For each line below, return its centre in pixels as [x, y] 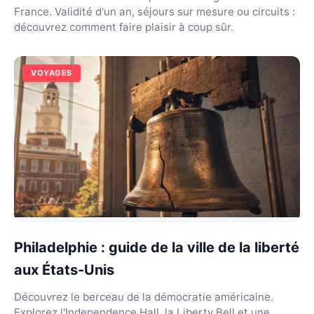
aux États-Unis [64, 269]
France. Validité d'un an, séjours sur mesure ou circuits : [155, 12]
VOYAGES [52, 73]
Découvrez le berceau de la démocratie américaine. [144, 296]
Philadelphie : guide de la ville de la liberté [157, 247]
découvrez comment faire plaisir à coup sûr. [124, 27]
